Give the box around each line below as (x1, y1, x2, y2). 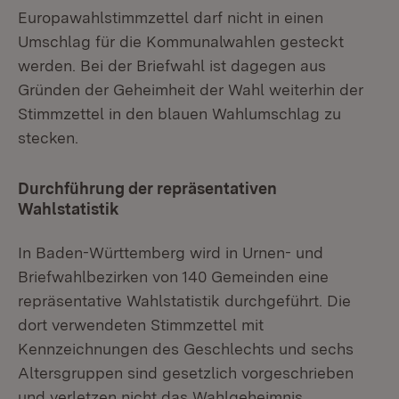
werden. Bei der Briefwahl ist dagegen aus (18, 56, 326, 75)
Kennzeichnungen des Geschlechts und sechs (18, 339, 354, 358)
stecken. (18, 128, 78, 147)
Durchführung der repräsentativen (18, 179, 277, 198)
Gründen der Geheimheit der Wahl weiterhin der (18, 80, 363, 99)
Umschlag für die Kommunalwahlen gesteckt (18, 32, 344, 51)
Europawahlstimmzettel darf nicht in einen (18, 8, 323, 27)
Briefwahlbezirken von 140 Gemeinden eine (18, 267, 329, 286)
